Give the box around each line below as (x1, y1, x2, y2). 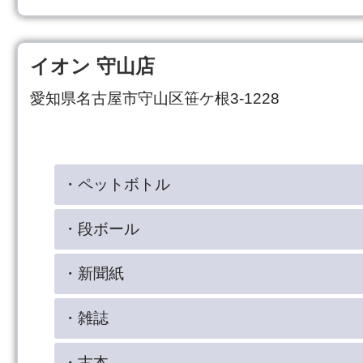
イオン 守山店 (30, 54, 155, 77)
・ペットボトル (62, 175, 170, 193)
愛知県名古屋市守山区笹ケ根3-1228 (30, 89, 280, 107)
